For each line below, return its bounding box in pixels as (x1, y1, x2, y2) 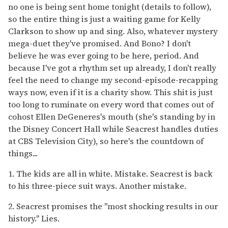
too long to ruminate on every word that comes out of (8, 98, 214, 110)
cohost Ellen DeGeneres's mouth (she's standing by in (8, 110, 215, 122)
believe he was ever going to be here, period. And (8, 49, 199, 61)
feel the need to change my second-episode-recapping (8, 74, 218, 85)
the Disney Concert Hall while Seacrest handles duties (8, 123, 218, 134)
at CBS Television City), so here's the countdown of (8, 135, 204, 147)
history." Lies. (8, 212, 60, 224)
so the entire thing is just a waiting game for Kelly (8, 13, 201, 24)
